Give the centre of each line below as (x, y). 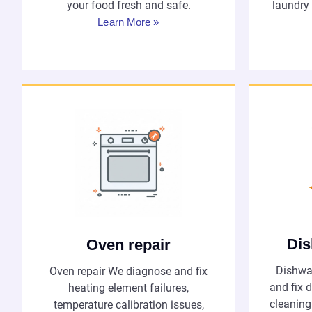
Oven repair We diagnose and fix (128, 271)
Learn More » (128, 22)
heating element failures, (128, 288)
